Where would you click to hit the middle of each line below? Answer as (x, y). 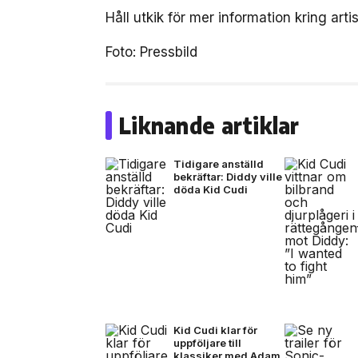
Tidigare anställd (219, 164)
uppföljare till (207, 343)
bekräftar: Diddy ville (228, 177)
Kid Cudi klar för (215, 330)
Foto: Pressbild (151, 52)
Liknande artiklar (209, 125)
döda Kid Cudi (211, 189)
